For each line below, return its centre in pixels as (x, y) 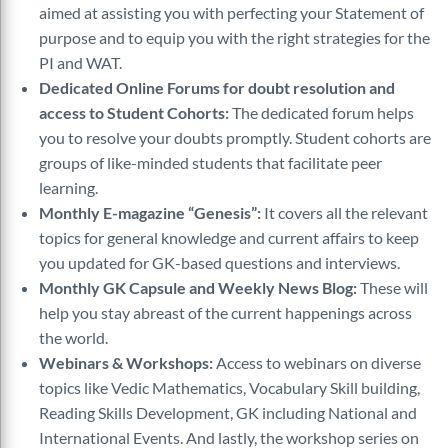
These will (392, 287)
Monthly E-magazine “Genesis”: (150, 212)
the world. (73, 337)
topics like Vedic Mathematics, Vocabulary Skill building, (229, 387)
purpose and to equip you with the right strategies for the (234, 37)
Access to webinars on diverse (317, 362)
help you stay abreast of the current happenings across (225, 312)
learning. (68, 187)
